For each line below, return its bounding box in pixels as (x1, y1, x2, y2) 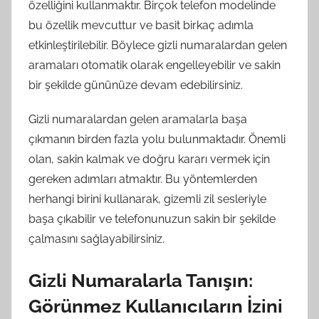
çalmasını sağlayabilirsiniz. (28, 232, 164, 246)
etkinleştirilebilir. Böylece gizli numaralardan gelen (28, 38, 287, 52)
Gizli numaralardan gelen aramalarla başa (28, 113, 247, 126)
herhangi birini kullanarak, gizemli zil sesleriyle (28, 192, 266, 206)
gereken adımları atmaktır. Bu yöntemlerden (28, 172, 257, 186)
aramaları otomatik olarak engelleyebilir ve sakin (28, 58, 281, 72)
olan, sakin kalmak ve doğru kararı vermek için (28, 152, 270, 166)
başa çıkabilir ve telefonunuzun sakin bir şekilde (28, 212, 276, 226)
